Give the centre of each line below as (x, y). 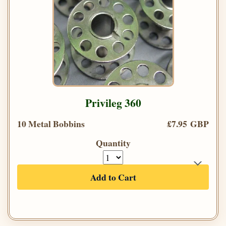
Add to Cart (113, 177)
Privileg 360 (113, 103)
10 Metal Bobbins (51, 124)
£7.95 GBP (188, 124)
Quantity (113, 143)
